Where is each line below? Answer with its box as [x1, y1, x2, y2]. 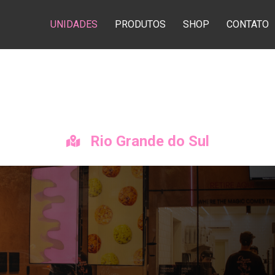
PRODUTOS [115, 18, 166, 30]
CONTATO [227, 18, 269, 30]
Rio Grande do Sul [86, 133, 209, 150]
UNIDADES [50, 18, 98, 30]
